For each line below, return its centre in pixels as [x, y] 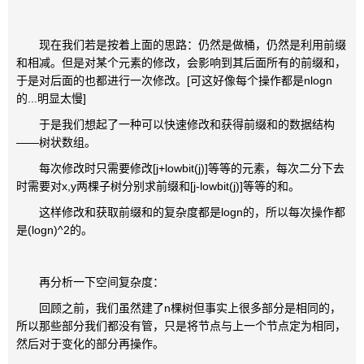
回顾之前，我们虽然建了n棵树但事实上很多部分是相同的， [179, 308]
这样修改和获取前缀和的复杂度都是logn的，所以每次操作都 [181, 212]
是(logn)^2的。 [54, 230]
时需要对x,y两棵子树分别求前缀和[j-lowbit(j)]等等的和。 [158, 186]
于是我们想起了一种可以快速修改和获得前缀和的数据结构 [175, 124]
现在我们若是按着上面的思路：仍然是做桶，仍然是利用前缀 [181, 45]
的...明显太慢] [51, 98]
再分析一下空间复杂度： [90, 282]
